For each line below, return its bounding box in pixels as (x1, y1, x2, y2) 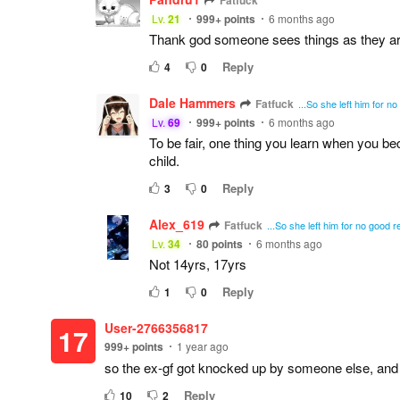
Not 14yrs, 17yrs (149, 254, 246, 273)
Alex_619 (149, 215, 204, 233)
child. (149, 151, 179, 170)
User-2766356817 (104, 319, 208, 337)
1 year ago (177, 338, 229, 354)
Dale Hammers (149, 94, 236, 112)
